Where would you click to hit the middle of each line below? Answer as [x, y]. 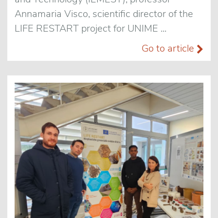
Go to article [169, 48]
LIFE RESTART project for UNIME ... [91, 28]
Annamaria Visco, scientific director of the [104, 14]
